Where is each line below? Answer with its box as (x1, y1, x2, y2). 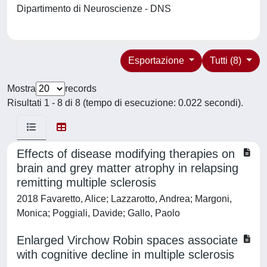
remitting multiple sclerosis (17, 176, 156, 189)
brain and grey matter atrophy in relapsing (17, 162, 238, 175)
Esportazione (128, 55, 187, 66)
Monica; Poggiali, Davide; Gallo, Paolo (17, 208, 180, 218)
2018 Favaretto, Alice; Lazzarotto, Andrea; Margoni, (17, 194, 232, 204)
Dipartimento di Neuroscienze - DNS (17, 4, 176, 14)
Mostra (7, 83, 36, 94)
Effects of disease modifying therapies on (17, 147, 235, 160)
